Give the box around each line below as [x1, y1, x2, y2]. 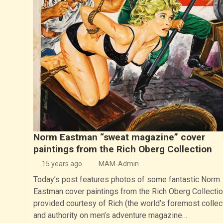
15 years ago [42, 159, 83, 168]
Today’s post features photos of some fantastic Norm [33, 174, 220, 184]
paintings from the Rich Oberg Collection [33, 143, 212, 155]
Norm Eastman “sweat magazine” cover [33, 131, 205, 143]
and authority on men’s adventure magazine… [33, 210, 187, 220]
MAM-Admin [98, 159, 139, 168]
